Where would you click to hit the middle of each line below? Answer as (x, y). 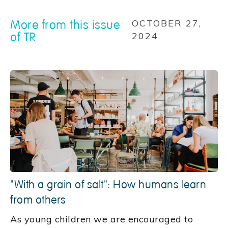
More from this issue (65, 25)
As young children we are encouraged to (102, 219)
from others (38, 200)
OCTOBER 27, (166, 23)
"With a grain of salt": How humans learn (108, 185)
